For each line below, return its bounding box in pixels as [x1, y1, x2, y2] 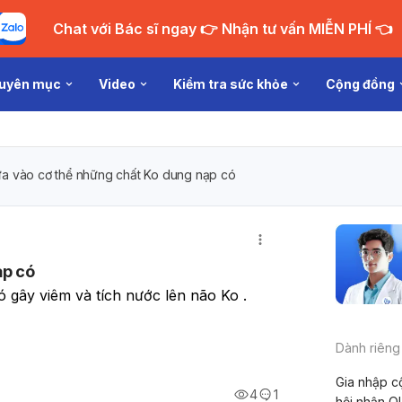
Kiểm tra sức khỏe [173, 76, 289, 92]
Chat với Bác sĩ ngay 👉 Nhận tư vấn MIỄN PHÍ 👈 [199, 20, 393, 38]
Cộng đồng [326, 76, 396, 92]
